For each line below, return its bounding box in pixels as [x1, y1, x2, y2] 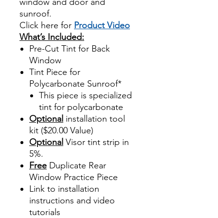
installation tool [63, 113, 125, 124]
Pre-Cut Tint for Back [29, 43, 110, 54]
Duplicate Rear [47, 160, 106, 171]
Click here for [19, 19, 74, 31]
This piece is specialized [39, 90, 132, 101]
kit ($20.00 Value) [29, 125, 93, 136]
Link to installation [29, 183, 99, 194]
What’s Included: [19, 31, 84, 42]
